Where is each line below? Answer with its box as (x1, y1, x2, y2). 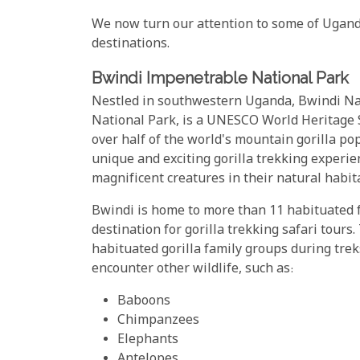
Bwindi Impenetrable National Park (92, 67, 349, 88)
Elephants (117, 331, 178, 350)
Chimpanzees (117, 312, 199, 331)
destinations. (92, 35, 170, 54)
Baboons (117, 292, 170, 312)
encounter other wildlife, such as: (92, 260, 293, 280)
